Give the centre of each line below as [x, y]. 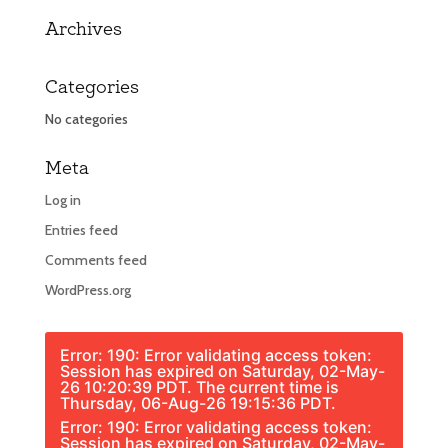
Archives [83, 31]
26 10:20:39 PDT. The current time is [199, 387]
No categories [86, 119]
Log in [62, 200]
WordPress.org [87, 290]
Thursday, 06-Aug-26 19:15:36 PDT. [197, 403]
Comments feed [95, 260]
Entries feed [81, 230]
